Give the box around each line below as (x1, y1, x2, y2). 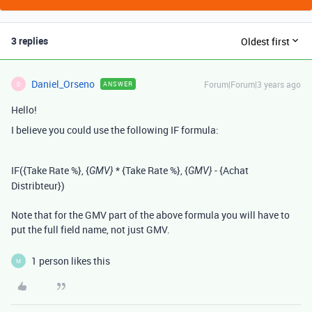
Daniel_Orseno (31, 77, 95, 91)
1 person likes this (31, 254, 110, 268)
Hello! (11, 103, 39, 117)
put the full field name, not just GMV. (11, 223, 170, 237)
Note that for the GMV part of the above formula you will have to (11, 208, 290, 222)
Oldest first (241, 34, 290, 48)
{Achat (219, 164, 249, 178)
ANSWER (103, 79, 133, 89)
